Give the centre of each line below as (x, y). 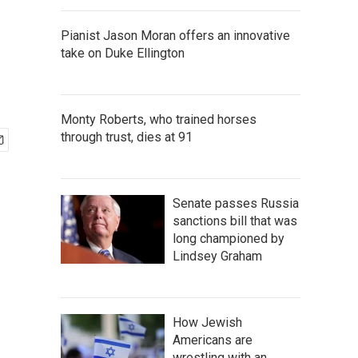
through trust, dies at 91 (127, 137)
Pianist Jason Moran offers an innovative (175, 36)
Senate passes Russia (236, 203)
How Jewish (207, 322)
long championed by (229, 239)
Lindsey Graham (217, 256)
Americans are (213, 340)
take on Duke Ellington (123, 53)
